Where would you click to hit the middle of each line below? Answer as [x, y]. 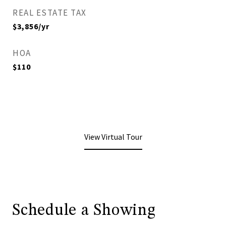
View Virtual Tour [113, 137]
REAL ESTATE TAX [50, 13]
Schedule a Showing [84, 211]
